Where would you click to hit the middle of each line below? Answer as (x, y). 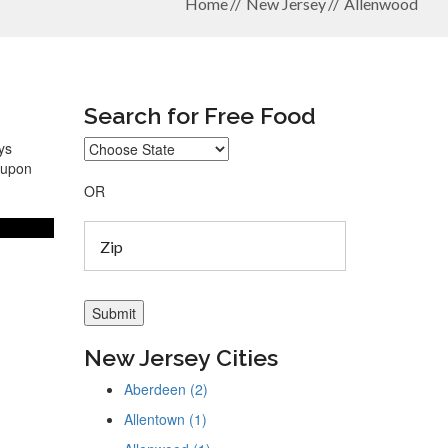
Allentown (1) (165, 419)
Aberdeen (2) (165, 389)
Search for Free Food (199, 115)
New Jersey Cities (180, 357)
